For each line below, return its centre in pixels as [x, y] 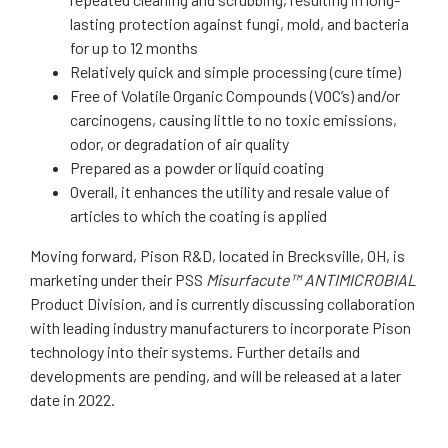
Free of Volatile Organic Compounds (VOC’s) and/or [235, 95]
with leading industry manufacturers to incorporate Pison [220, 327]
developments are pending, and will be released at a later [215, 375]
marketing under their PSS [118, 279]
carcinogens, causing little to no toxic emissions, [233, 119]
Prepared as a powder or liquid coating [197, 167]
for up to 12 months [134, 47]
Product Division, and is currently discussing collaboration [222, 303]
